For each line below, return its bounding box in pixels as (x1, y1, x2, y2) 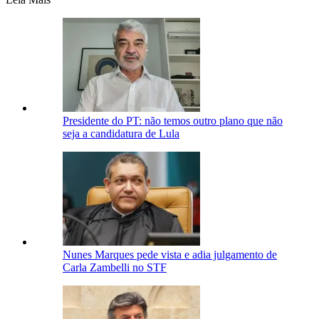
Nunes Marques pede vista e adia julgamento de (63, 248, 277, 261)
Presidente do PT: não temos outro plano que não (63, 114, 283, 127)
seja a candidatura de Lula (63, 127, 179, 140)
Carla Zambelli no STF (63, 261, 167, 273)
